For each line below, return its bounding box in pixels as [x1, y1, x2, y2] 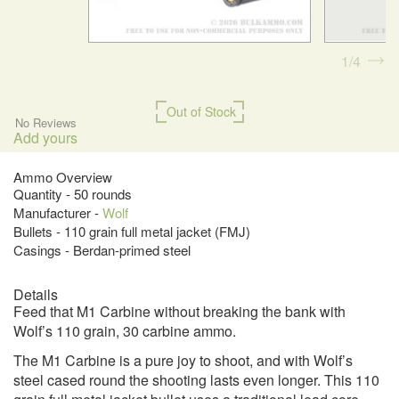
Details [13, 284, 58, 305]
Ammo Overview [13, 167, 112, 187]
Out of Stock [166, 102, 236, 121]
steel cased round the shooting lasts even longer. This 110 [13, 370, 379, 391]
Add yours [13, 127, 77, 149]
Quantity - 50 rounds [13, 184, 132, 204]
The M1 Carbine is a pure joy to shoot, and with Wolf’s [13, 350, 353, 371]
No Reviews [14, 114, 77, 132]
